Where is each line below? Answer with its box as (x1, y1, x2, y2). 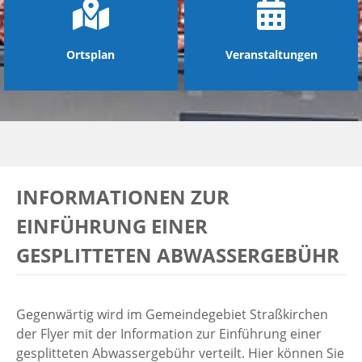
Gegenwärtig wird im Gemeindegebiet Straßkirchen (16, 305, 328, 323)
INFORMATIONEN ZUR (16, 183, 229, 210)
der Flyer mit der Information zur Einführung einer (16, 325, 322, 343)
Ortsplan (66, 46, 116, 62)
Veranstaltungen (225, 46, 318, 62)
